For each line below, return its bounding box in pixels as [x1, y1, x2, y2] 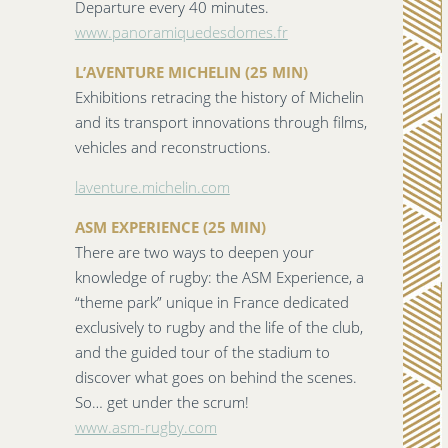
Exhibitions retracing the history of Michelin [74, 87, 364, 108]
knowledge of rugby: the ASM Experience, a [74, 267, 364, 288]
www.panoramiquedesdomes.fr [74, 22, 288, 43]
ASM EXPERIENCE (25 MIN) [74, 217, 266, 238]
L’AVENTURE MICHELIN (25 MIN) [74, 62, 308, 83]
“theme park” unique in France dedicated [74, 292, 349, 313]
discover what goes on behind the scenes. [74, 367, 357, 388]
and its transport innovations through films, [74, 112, 367, 133]
